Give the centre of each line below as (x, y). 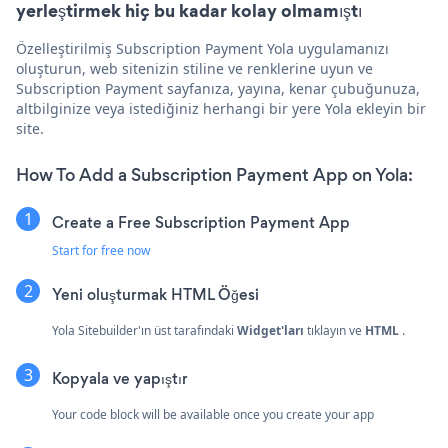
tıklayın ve (334, 330)
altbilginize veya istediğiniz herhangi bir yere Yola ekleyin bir (221, 108)
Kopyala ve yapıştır (120, 378)
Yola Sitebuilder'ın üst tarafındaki (144, 330)
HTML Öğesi (215, 294)
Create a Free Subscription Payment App (201, 222)
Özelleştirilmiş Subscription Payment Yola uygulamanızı (202, 48)
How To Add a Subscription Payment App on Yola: (214, 174)
